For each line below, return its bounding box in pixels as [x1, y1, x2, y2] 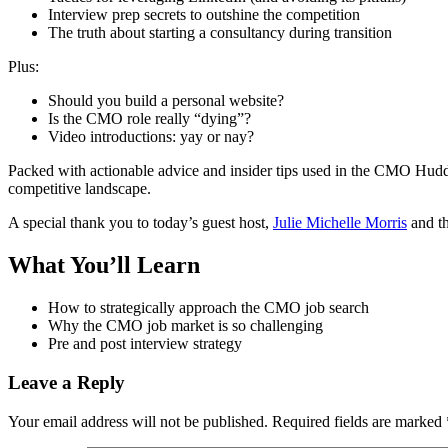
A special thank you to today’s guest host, [8, 214, 273, 232]
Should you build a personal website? [48, 92, 284, 110]
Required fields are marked [272, 412, 446, 430]
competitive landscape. [8, 180, 151, 198]
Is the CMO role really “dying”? [48, 110, 251, 128]
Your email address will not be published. [8, 412, 268, 430]
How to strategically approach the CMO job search [48, 299, 369, 317]
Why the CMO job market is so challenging [48, 317, 323, 335]
